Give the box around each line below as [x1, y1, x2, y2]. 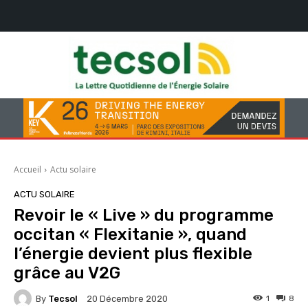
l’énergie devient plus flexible [14, 244, 252, 264]
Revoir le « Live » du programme [14, 206, 274, 225]
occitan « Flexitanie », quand [14, 225, 247, 245]
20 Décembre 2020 [87, 294, 168, 305]
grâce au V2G [14, 263, 120, 283]
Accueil [14, 164, 41, 176]
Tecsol [48, 293, 78, 304]
